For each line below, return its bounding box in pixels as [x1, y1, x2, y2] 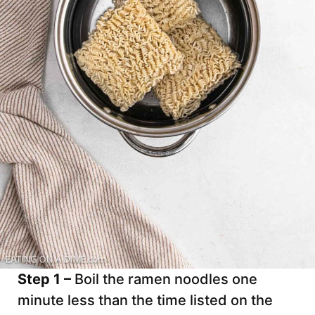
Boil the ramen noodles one [75, 271, 257, 288]
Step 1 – [18, 271, 75, 288]
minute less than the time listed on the [18, 292, 273, 309]
